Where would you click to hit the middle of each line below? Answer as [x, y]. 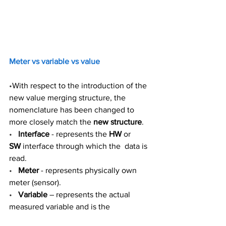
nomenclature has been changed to [73, 109]
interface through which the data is [85, 146]
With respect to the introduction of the [80, 85]
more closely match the [51, 122]
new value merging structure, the [68, 97]
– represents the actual [90, 194]
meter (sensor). [37, 182]
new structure [118, 122]
